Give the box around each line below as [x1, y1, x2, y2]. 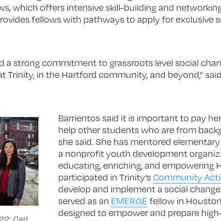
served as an [58, 194, 111, 207]
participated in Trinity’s [58, 171, 153, 184]
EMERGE [110, 194, 147, 207]
